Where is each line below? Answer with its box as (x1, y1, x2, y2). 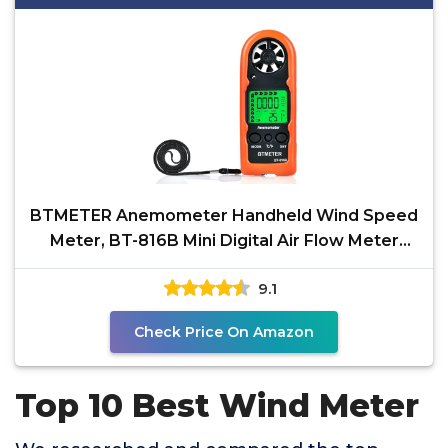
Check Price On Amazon (134, 323, 314, 341)
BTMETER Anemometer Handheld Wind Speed (30, 206, 418, 225)
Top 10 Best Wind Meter (15, 386, 419, 425)
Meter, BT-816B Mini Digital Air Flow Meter (49, 231, 399, 250)
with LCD (186, 256, 262, 275)
